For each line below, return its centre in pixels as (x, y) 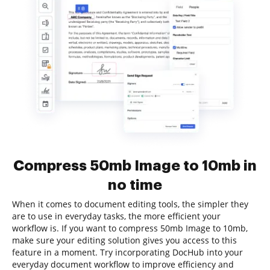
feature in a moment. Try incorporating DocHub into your (127, 252)
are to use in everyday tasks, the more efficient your (116, 216)
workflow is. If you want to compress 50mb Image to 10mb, (130, 228)
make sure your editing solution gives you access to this (124, 240)
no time (135, 185)
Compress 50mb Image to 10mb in (135, 166)
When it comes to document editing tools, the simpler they (130, 204)
